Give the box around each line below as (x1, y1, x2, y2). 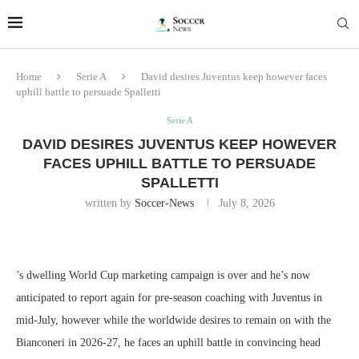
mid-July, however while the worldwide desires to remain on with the (16, 314, 331, 326)
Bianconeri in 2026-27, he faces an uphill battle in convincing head (16, 337, 321, 349)
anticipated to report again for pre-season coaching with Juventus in (16, 292, 322, 304)
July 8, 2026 (218, 197, 275, 209)
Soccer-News (134, 197, 194, 209)
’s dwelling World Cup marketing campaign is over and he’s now (16, 269, 310, 281)
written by (84, 197, 135, 209)
